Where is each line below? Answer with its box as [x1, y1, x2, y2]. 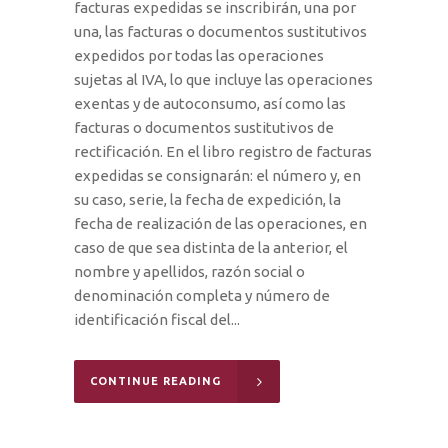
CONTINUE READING [90, 374, 221, 387]
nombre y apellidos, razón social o [74, 262, 305, 280]
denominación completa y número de [74, 286, 330, 304]
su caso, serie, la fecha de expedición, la [74, 190, 341, 208]
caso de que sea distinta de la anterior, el [74, 238, 348, 256]
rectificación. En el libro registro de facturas [74, 142, 372, 160]
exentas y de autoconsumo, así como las [74, 94, 346, 112]
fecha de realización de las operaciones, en [74, 214, 367, 232]
